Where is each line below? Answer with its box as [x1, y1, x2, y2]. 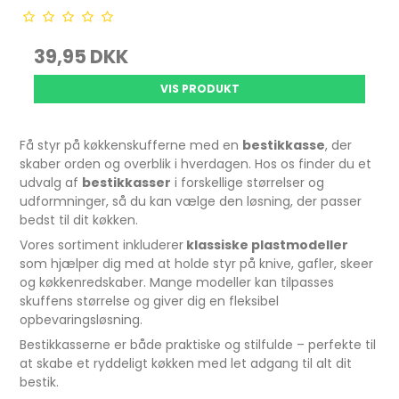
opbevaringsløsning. [20, 311, 143, 329]
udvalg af [20, 174, 83, 191]
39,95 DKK [34, 44, 129, 69]
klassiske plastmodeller [183, 236, 349, 254]
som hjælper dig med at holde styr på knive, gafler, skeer [20, 255, 374, 273]
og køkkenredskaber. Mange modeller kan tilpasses [20, 273, 335, 291]
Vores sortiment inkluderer [20, 236, 184, 254]
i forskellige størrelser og [171, 174, 325, 191]
